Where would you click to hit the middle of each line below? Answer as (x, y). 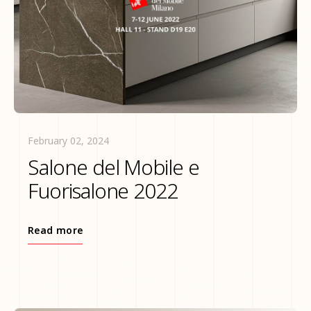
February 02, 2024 (68, 141)
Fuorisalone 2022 (103, 191)
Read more (56, 230)
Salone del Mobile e (114, 167)
